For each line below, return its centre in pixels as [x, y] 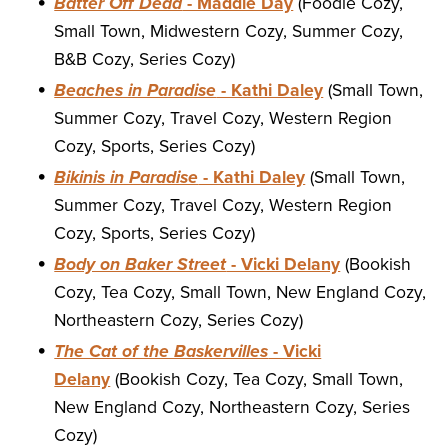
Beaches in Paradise [135, 91]
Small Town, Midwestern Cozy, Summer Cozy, [229, 32]
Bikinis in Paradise [126, 178]
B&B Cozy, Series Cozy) [145, 60]
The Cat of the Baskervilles [161, 352]
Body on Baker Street [140, 265]
